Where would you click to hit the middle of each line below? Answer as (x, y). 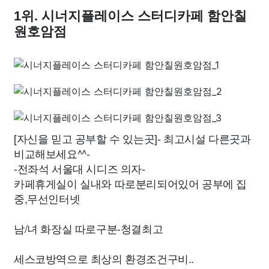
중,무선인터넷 (47, 198)
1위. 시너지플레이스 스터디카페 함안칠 (130, 16)
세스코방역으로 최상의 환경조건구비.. (104, 258)
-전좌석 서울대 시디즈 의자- (80, 168)
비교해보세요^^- (52, 153)
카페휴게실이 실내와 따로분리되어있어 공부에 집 (131, 183)
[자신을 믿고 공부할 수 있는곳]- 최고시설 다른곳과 (132, 138)
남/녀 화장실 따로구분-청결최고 (89, 228)
